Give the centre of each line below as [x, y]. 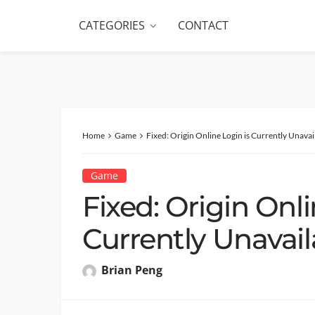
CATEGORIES [112, 25]
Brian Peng [132, 270]
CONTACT [203, 25]
